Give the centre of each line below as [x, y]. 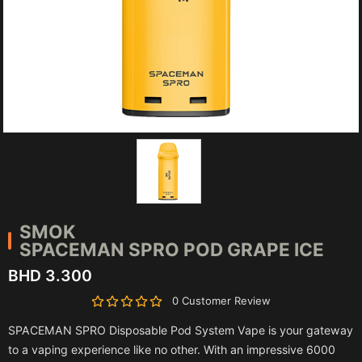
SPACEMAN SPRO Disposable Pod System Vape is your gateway [181, 330]
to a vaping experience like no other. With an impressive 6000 [172, 349]
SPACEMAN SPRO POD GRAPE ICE [172, 249]
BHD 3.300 [50, 276]
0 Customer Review [221, 301]
